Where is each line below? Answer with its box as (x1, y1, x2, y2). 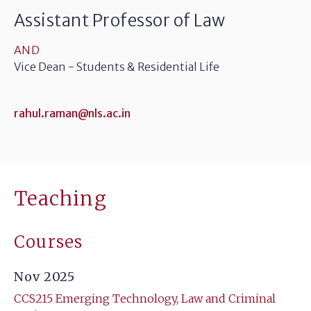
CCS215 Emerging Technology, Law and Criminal (14, 292, 276, 305)
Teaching (14, 186, 108, 211)
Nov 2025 (14, 269, 76, 285)
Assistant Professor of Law (14, 10, 226, 31)
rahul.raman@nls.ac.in (14, 106, 131, 120)
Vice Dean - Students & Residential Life (14, 60, 219, 74)
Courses (14, 231, 83, 253)
